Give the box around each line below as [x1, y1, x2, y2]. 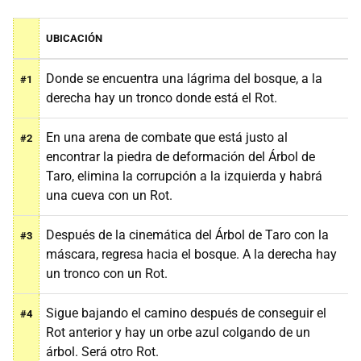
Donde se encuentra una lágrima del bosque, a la [46, 70, 322, 86]
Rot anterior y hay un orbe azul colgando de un [46, 324, 310, 340]
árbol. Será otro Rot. [46, 343, 159, 359]
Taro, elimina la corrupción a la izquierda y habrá [46, 168, 322, 184]
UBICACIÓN [46, 31, 102, 44]
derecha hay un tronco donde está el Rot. [46, 89, 277, 106]
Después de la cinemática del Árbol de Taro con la [46, 226, 329, 243]
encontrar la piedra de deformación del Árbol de [46, 148, 315, 164]
